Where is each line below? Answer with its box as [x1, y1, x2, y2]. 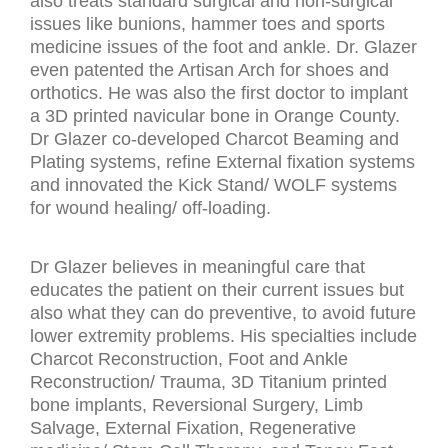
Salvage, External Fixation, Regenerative [30, 417, 356, 438]
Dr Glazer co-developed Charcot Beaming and [30, 128, 399, 149]
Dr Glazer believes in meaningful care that [30, 256, 365, 277]
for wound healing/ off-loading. [30, 197, 271, 218]
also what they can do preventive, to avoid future [30, 302, 416, 323]
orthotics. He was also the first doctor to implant [30, 82, 408, 103]
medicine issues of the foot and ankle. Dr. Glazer [30, 36, 417, 57]
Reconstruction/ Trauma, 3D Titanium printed [30, 371, 387, 392]
